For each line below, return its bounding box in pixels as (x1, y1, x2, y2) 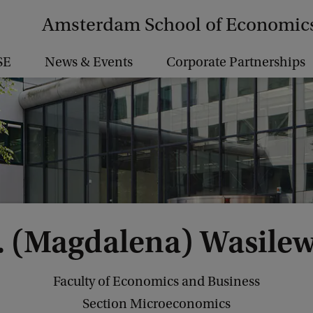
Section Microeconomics (82, 296, 231, 312)
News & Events (45, 54, 133, 70)
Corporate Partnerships (166, 54, 305, 70)
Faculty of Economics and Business (53, 274, 260, 289)
